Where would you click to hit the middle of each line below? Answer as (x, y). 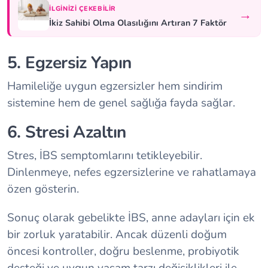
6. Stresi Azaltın (67, 133)
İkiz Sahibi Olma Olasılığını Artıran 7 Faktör (138, 22)
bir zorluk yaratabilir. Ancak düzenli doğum (117, 235)
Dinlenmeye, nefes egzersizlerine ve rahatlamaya (132, 173)
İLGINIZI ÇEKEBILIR (83, 9)
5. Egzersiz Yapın (69, 63)
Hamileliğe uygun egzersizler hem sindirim (115, 86)
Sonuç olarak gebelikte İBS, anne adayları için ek (131, 218)
